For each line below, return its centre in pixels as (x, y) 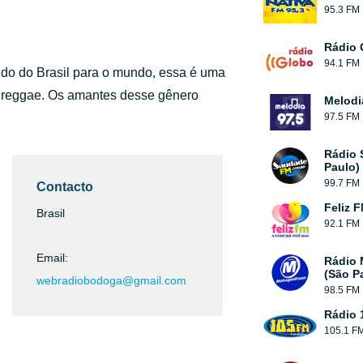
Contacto (65, 187)
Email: (52, 258)
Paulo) (342, 167)
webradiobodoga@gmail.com (111, 280)
